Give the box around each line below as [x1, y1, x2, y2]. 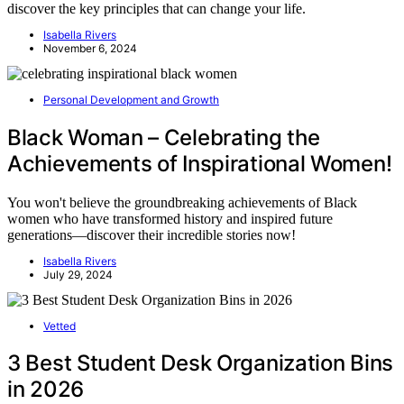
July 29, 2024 [43, 267, 113, 281]
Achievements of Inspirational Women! [7, 150, 392, 177]
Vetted [43, 318, 76, 333]
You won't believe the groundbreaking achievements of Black [7, 194, 357, 210]
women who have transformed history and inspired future [7, 210, 333, 226]
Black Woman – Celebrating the [7, 124, 320, 151]
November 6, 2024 [43, 41, 137, 55]
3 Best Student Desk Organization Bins [7, 350, 393, 377]
